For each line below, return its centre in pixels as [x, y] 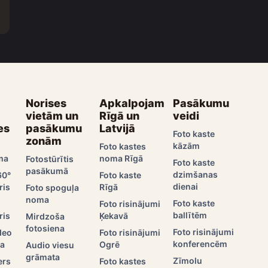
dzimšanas [196, 174]
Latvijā [118, 128]
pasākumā [47, 170]
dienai [186, 186]
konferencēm [200, 243]
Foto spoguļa [53, 187]
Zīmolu [188, 260]
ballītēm [190, 215]
